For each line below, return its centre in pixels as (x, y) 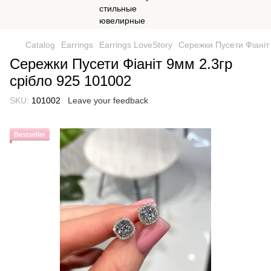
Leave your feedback (108, 100)
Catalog (40, 45)
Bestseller (30, 134)
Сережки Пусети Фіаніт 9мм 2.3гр (121, 64)
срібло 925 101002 (70, 81)
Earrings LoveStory (136, 45)
